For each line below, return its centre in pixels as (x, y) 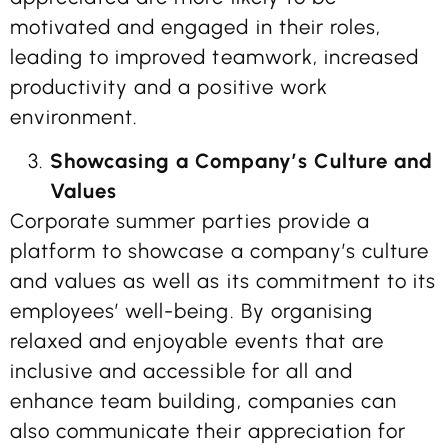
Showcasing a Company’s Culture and (241, 161)
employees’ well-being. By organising (191, 311)
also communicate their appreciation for (208, 431)
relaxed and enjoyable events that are (197, 341)
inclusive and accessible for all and (181, 371)
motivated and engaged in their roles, (195, 26)
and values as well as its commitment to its (223, 281)
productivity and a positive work (169, 86)
